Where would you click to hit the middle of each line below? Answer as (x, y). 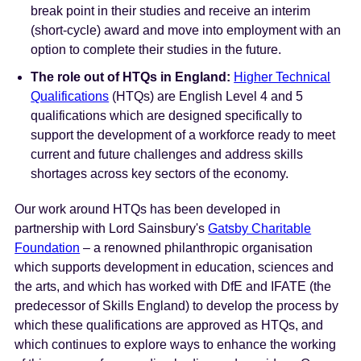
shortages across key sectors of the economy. (160, 173)
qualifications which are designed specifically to (167, 115)
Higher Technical (282, 77)
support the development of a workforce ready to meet (183, 135)
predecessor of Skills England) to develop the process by (177, 305)
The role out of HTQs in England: (131, 77)
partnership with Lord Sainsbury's (112, 228)
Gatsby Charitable (260, 228)
